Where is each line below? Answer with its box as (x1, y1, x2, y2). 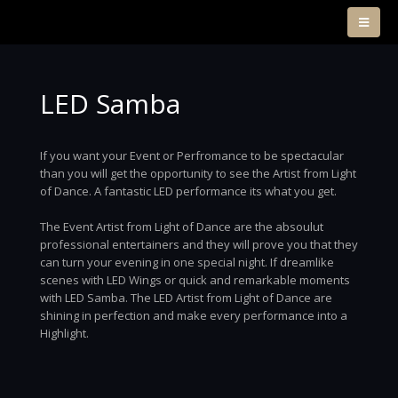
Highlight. (40, 325, 89, 341)
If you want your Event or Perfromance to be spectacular (40, 147, 344, 163)
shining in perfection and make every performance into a (40, 307, 347, 323)
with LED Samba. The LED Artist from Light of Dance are (40, 290, 332, 306)
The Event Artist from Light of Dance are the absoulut (40, 219, 323, 235)
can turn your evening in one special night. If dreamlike (40, 254, 334, 270)
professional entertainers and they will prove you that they (40, 236, 358, 252)
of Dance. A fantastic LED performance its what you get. (40, 183, 337, 199)
